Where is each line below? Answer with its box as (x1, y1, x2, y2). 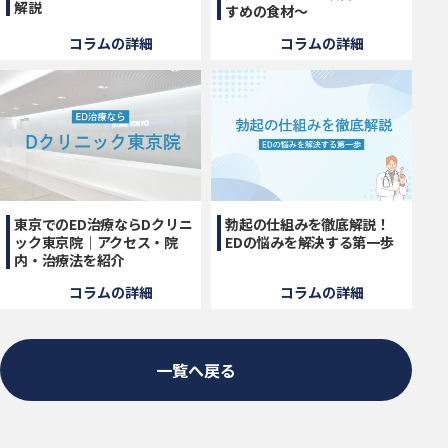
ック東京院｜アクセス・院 (14, 231, 178, 252)
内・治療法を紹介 (14, 249, 124, 270)
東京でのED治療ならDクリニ (14, 213, 193, 234)
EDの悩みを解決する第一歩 (225, 231, 394, 252)
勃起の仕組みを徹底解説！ (225, 213, 390, 234)
